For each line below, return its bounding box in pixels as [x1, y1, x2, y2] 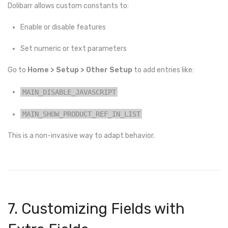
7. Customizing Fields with [8, 199, 185, 217]
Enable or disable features [20, 22, 106, 32]
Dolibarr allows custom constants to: [8, 1, 129, 10]
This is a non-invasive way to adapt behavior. [8, 131, 155, 140]
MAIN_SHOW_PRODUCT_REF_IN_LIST [22, 109, 140, 118]
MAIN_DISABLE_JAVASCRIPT [22, 88, 116, 96]
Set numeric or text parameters [20, 44, 127, 53]
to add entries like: [132, 66, 194, 75]
